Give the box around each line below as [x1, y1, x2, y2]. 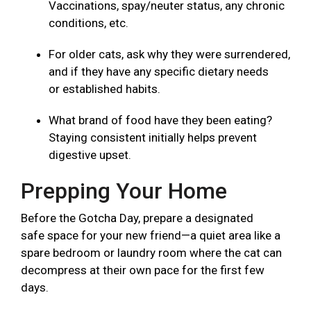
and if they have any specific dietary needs [49, 65, 269, 79]
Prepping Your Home [21, 178, 233, 205]
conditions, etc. [49, 16, 131, 31]
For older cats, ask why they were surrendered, [49, 47, 290, 62]
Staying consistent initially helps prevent [49, 131, 257, 145]
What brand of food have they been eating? [49, 113, 272, 128]
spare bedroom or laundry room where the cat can [21, 246, 282, 260]
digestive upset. [49, 148, 134, 162]
